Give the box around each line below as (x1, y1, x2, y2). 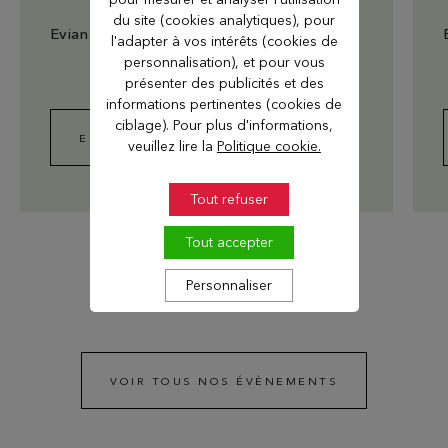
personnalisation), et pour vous (123, 52, 325, 71)
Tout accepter (185, 232, 274, 251)
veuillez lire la (127, 136, 217, 155)
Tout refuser (190, 189, 269, 208)
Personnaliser (186, 275, 273, 294)
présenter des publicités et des (124, 73, 324, 92)
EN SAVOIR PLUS (79, 130, 204, 145)
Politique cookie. (216, 136, 321, 155)
